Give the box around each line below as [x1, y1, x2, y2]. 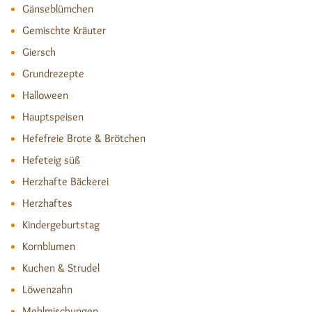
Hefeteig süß [22, 153, 80, 166]
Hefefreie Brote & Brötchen [22, 132, 146, 145]
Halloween [22, 88, 68, 102]
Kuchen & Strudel [22, 261, 100, 274]
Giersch [22, 45, 56, 58]
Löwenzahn [22, 283, 72, 296]
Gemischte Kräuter [22, 24, 106, 37]
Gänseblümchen [22, 2, 93, 15]
